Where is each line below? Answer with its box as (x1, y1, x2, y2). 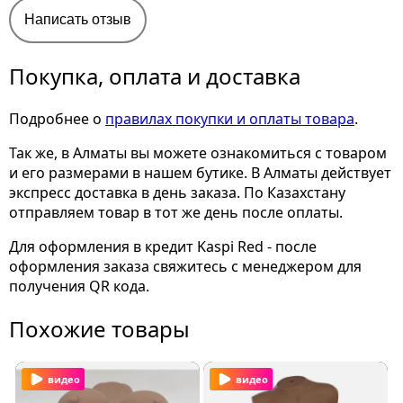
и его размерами (9, 163, 132, 184)
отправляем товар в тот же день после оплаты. (9, 202, 343, 223)
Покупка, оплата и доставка (9, 61, 300, 92)
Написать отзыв (24, 12, 131, 28)
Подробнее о (9, 109, 105, 130)
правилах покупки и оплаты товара (105, 109, 354, 130)
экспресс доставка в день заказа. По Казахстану (9, 183, 345, 203)
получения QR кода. (9, 276, 149, 297)
